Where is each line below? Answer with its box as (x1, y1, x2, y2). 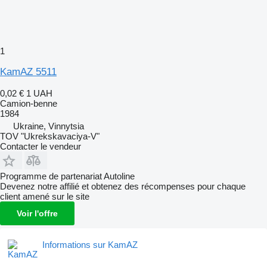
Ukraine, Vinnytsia (13, 120, 84, 131)
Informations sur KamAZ (42, 239, 138, 250)
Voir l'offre (17, 208, 58, 218)
